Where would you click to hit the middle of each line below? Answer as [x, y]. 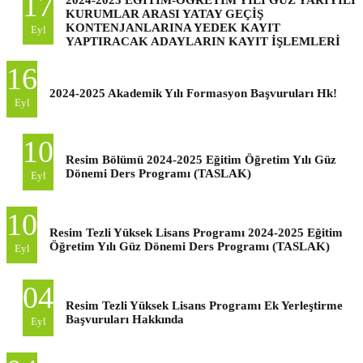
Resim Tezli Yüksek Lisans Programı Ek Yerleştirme [204, 305]
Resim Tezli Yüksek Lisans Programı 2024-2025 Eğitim [196, 232]
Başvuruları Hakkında [125, 319]
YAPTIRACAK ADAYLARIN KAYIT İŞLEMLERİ [203, 41]
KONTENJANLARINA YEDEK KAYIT [173, 27]
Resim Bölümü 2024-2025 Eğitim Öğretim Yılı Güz [201, 159]
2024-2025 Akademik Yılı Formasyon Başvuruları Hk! [193, 93]
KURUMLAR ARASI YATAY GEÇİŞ [164, 13]
